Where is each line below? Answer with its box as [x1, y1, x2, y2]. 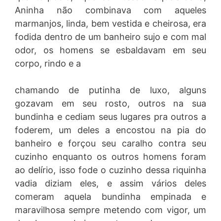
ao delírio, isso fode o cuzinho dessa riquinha [15, 165, 206, 175]
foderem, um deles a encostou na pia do [15, 125, 206, 135]
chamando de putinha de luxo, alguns [15, 85, 206, 95]
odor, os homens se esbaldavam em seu [15, 45, 206, 55]
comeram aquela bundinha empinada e [15, 191, 206, 202]
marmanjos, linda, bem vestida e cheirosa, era [15, 18, 206, 29]
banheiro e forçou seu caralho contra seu [15, 138, 206, 148]
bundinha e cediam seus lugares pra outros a [15, 111, 206, 122]
